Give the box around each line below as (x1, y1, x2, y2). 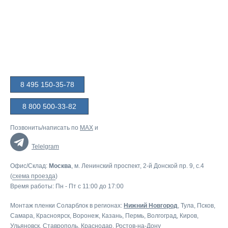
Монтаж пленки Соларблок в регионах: (10, 202, 124, 209)
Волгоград (147, 212, 177, 219)
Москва (49, 162, 71, 169)
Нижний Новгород (124, 202, 178, 209)
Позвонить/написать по (10, 124, 80, 131)
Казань (102, 212, 122, 219)
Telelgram (32, 143, 59, 150)
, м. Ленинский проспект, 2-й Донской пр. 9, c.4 (71, 162, 204, 169)
